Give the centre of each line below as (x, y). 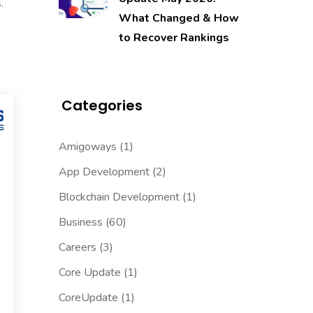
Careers (77, 248)
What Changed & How (179, 19)
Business (80, 223)
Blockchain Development (119, 197)
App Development (104, 172)
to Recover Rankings (174, 38)
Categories (102, 106)
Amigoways (87, 147)
